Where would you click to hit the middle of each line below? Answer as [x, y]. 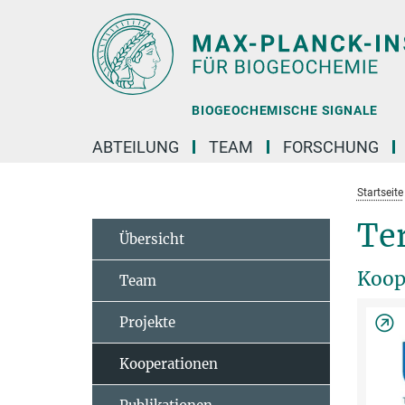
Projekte [147, 322]
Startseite [380, 193]
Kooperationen [169, 364]
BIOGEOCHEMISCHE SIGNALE [284, 111]
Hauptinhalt [42, 17]
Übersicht [152, 239]
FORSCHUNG [331, 147]
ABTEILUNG [136, 147]
